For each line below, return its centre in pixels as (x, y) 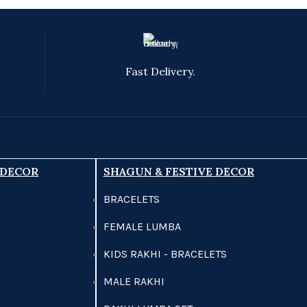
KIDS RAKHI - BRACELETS (165, 254)
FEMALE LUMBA (142, 226)
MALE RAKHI (134, 281)
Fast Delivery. (161, 71)
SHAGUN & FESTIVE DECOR (179, 171)
